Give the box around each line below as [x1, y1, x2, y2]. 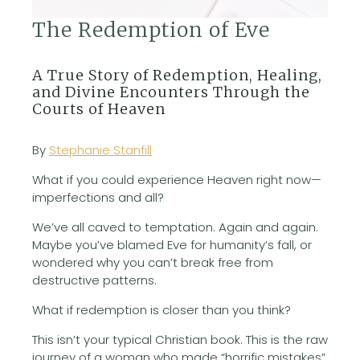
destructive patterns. [32, 271, 157, 288]
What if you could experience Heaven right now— [32, 170, 321, 188]
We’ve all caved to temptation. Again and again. [32, 218, 318, 235]
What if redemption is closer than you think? [32, 301, 291, 318]
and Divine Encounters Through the [32, 82, 310, 101]
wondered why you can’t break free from [32, 253, 273, 271]
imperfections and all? [32, 188, 164, 206]
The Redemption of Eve [32, 17, 270, 43]
